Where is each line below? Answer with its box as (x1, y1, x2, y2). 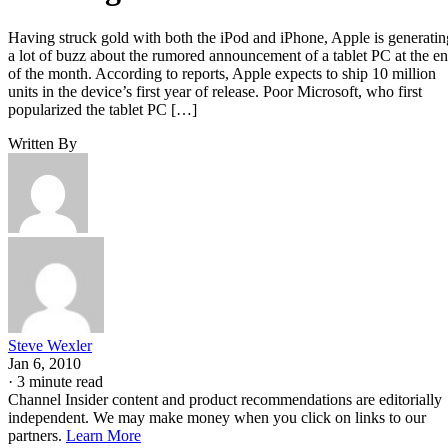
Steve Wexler (8, 336, 92, 354)
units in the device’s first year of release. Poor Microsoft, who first (8, 82, 422, 100)
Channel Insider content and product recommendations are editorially (8, 390, 442, 408)
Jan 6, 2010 (8, 354, 81, 372)
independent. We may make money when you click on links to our (8, 408, 426, 426)
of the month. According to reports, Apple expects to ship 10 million (8, 64, 436, 82)
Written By (8, 134, 77, 152)
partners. (8, 426, 66, 444)
